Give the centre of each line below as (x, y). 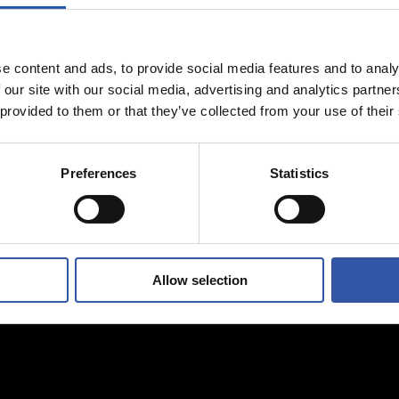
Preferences (99, 174)
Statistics (299, 174)
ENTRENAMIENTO (265, 35)
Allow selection (199, 281)
